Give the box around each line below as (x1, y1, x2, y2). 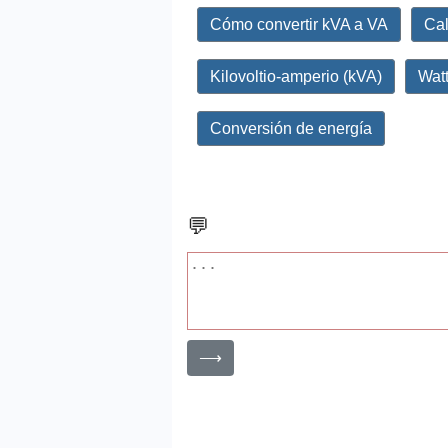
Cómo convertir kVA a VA (210, 16, 388, 34)
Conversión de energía (210, 120, 372, 138)
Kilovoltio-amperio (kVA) (210, 68, 382, 86)
